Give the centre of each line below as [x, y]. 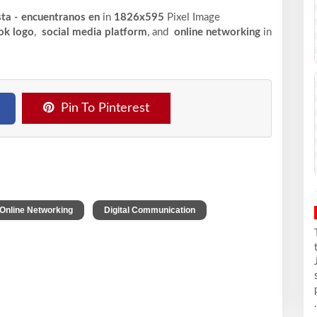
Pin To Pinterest [105, 108]
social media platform [93, 32]
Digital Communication [150, 210]
